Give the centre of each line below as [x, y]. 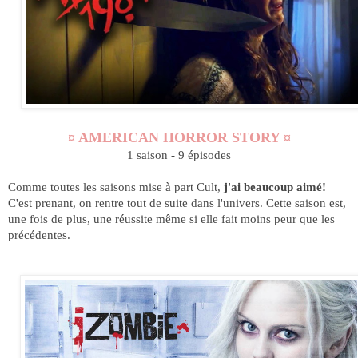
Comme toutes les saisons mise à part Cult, [116, 186]
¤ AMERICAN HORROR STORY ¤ [179, 137]
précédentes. [41, 234]
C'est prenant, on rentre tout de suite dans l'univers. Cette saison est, [177, 202]
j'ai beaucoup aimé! [275, 186]
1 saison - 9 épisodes [179, 154]
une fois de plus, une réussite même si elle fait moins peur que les [171, 218]
